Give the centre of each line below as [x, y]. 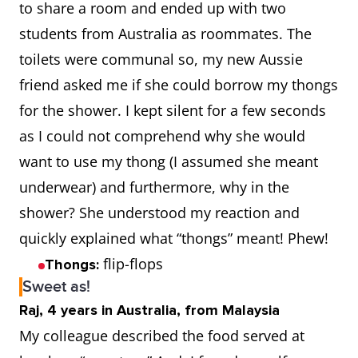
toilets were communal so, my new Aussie [161, 59]
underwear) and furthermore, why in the [154, 187]
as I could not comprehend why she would [162, 136]
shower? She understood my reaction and [159, 213]
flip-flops [131, 264]
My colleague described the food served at [162, 336]
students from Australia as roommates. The [165, 34]
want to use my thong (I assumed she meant [169, 161]
